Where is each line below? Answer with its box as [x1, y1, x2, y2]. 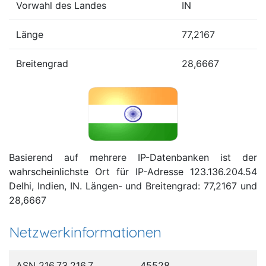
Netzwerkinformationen [9, 223, 161, 241]
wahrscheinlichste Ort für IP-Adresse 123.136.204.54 [9, 165, 257, 178]
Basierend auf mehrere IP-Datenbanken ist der [9, 151, 257, 163]
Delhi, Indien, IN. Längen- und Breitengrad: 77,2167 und [9, 179, 257, 192]
